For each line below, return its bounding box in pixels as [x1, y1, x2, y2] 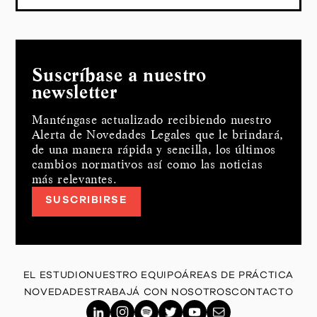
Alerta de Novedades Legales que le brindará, [31, 126, 284, 142]
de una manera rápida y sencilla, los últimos [31, 141, 276, 157]
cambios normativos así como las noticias [31, 156, 263, 172]
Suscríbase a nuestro [31, 62, 207, 88]
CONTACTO [231, 287, 294, 297]
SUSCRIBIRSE [45, 194, 128, 205]
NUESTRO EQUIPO [86, 270, 183, 280]
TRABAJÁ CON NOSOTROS [91, 287, 232, 297]
